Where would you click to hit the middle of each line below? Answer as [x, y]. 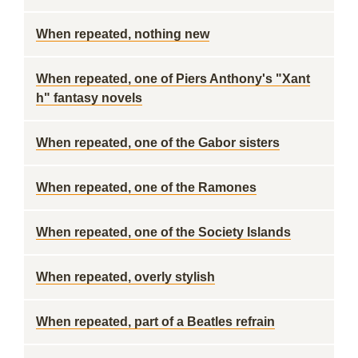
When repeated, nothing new [123, 34]
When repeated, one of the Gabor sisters [158, 143]
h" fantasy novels [89, 98]
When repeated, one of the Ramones [146, 187]
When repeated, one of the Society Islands [163, 232]
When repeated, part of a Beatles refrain [155, 322]
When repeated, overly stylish [125, 277]
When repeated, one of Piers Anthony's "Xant [173, 79]
